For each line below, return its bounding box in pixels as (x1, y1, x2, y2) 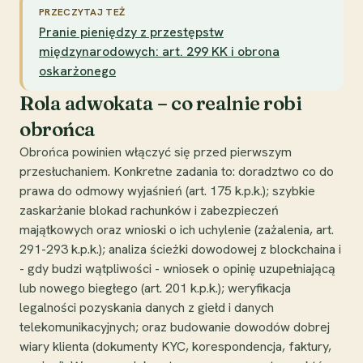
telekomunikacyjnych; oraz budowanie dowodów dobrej (19, 318, 330, 335)
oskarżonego (39, 62, 116, 79)
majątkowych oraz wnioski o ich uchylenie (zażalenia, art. (19, 220, 334, 238)
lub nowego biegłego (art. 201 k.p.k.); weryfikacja (19, 279, 291, 297)
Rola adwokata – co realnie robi (19, 91, 302, 115)
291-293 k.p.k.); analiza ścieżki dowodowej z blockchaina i (19, 240, 341, 258)
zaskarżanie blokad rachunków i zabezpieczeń (19, 201, 279, 219)
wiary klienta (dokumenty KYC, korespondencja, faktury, (19, 337, 331, 355)
